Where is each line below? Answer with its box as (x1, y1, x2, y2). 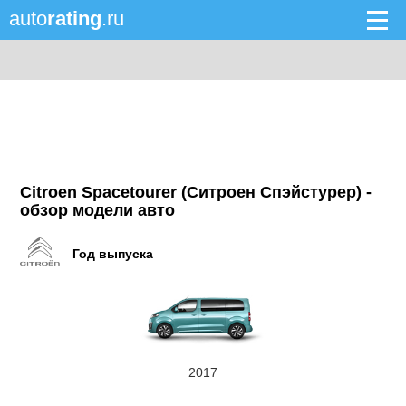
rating (47, 7, 101, 30)
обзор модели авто (20, 201, 176, 219)
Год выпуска (72, 246, 154, 261)
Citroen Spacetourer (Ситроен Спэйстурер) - (20, 183, 372, 201)
